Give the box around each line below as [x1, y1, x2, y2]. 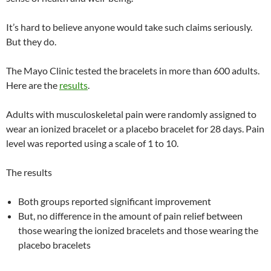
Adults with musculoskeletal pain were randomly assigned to [6, 108, 256, 120]
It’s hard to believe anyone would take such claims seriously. [6, 21, 252, 33]
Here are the [6, 79, 59, 91]
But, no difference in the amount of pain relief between [18, 209, 243, 221]
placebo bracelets [18, 238, 91, 250]
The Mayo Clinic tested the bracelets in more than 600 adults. [6, 64, 260, 76]
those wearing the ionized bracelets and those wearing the [18, 224, 258, 236]
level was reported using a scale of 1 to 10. [6, 137, 178, 149]
